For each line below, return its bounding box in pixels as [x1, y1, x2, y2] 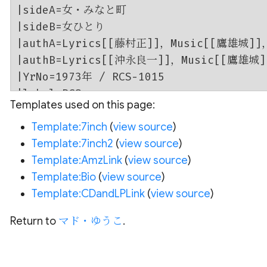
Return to [10, 215, 58, 228]
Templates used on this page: [10, 98, 155, 111]
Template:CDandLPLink [31, 187, 145, 200]
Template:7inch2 [31, 137, 113, 150]
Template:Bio [31, 170, 96, 184]
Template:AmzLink [31, 154, 122, 167]
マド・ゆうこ [58, 215, 123, 228]
